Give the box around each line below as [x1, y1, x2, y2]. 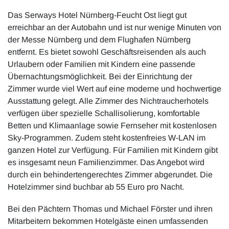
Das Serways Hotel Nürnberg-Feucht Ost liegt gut [8, 10, 187, 19]
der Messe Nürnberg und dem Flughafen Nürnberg [8, 35, 191, 44]
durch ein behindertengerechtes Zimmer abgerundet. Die [8, 170, 213, 179]
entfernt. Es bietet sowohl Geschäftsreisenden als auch [8, 47, 206, 56]
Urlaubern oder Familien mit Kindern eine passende [8, 59, 195, 68]
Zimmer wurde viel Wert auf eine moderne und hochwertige [8, 84, 221, 93]
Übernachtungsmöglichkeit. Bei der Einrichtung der [8, 72, 192, 81]
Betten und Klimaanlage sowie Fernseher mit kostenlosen [8, 121, 217, 130]
